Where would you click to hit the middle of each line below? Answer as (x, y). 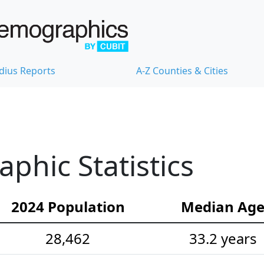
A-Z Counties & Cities (182, 70)
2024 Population (68, 206)
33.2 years (223, 238)
